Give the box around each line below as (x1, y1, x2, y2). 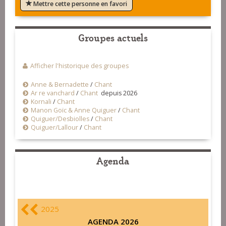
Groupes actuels (78, 30, 148, 44)
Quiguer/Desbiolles (31, 115, 89, 124)
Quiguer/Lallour (31, 123, 78, 132)
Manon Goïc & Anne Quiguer (31, 106, 118, 115)
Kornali (31, 97, 51, 106)
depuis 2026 (98, 89, 137, 98)
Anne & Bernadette (31, 80, 89, 89)
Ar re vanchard (31, 89, 75, 98)
